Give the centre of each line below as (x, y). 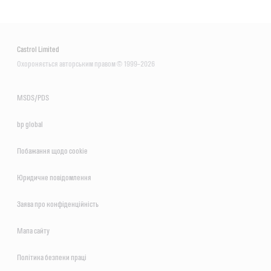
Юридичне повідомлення (54, 177)
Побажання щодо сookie (52, 151)
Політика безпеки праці (52, 257)
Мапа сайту (33, 230)
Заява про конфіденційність (58, 204)
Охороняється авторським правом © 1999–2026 (86, 64)
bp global (30, 124)
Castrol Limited (38, 49)
